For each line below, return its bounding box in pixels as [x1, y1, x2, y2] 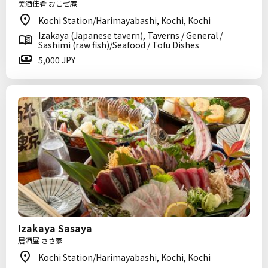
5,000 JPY [38, 54, 75, 66]
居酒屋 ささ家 [18, 235, 63, 245]
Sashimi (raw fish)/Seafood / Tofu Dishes [38, 39, 199, 51]
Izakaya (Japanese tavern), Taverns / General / [38, 29, 223, 41]
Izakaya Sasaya [18, 221, 92, 235]
